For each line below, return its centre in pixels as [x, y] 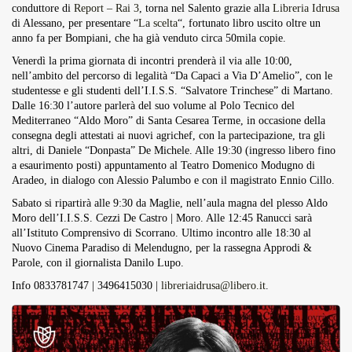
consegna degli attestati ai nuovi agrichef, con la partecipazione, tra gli [169, 136]
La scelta [158, 23]
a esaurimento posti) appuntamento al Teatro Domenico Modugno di [163, 165]
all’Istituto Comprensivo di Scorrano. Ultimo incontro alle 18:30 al [161, 233]
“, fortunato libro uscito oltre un [249, 23]
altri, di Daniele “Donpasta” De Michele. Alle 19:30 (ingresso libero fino [174, 150]
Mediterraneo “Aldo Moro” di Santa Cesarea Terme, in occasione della [169, 121]
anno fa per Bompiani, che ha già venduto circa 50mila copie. [149, 38]
